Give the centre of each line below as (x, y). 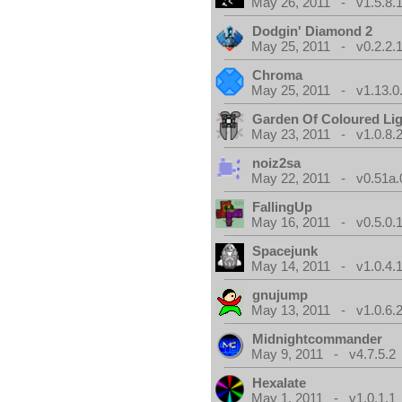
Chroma (278, 75)
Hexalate (280, 383)
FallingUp (283, 207)
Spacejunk (285, 251)
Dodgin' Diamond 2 (313, 31)
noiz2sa (277, 163)
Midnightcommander (318, 339)
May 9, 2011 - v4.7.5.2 (324, 354)
